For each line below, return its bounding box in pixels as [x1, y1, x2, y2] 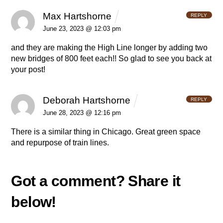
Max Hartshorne [43, 10, 112, 21]
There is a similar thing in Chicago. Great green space [11, 127, 201, 136]
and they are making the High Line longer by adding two [11, 43, 208, 52]
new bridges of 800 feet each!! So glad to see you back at [11, 54, 212, 63]
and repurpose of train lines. [11, 138, 110, 147]
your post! [11, 65, 46, 74]
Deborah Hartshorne [43, 95, 131, 106]
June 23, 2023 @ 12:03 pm [43, 25, 121, 33]
